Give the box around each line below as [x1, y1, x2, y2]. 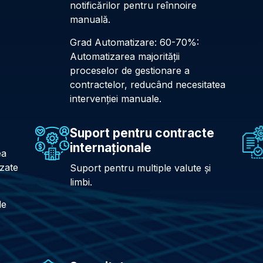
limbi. [70, 176, 93, 188]
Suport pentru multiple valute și [70, 162, 211, 174]
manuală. [70, 14, 111, 26]
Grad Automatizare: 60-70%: [70, 36, 200, 48]
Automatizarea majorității [70, 50, 180, 62]
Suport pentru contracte [70, 126, 215, 141]
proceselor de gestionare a [70, 64, 190, 76]
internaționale [70, 140, 152, 156]
